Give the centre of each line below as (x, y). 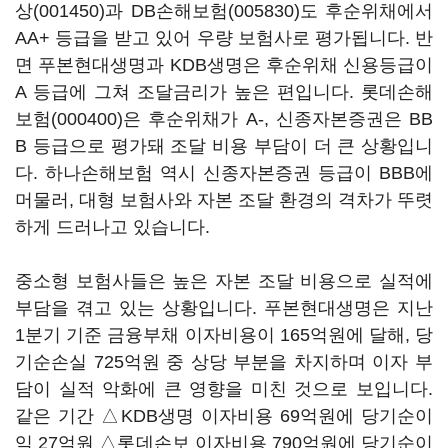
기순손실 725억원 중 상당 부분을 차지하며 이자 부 (224, 362)
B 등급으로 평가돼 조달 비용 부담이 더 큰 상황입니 (224, 146)
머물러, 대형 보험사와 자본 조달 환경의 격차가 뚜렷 (224, 200)
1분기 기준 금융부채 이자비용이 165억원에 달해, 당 (224, 335)
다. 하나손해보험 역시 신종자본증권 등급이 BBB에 (224, 173)
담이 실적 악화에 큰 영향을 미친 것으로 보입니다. (224, 389)
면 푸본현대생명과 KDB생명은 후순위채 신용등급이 (224, 65)
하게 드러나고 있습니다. (112, 227)
